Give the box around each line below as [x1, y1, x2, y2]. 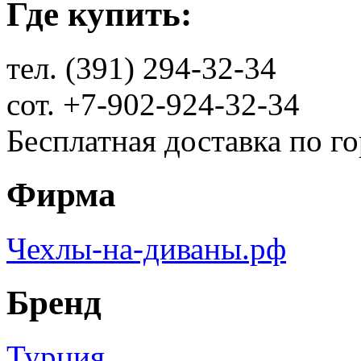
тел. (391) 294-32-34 [6, 51, 276, 86]
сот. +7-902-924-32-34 [6, 87, 300, 122]
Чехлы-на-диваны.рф [6, 231, 286, 267]
